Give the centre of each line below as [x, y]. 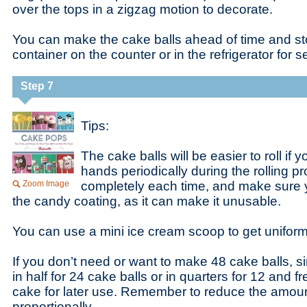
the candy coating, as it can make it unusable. [147, 201]
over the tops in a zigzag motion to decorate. [143, 9]
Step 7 [37, 86]
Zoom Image [46, 184]
